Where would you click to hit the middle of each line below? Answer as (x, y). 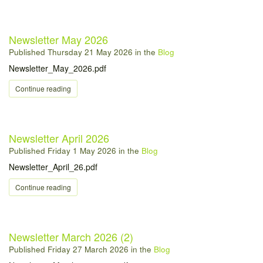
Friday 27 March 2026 (88, 249)
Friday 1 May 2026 (82, 151)
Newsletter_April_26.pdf (53, 167)
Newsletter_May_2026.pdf (58, 68)
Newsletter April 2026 (59, 138)
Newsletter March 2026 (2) (71, 237)
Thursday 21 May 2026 (90, 52)
